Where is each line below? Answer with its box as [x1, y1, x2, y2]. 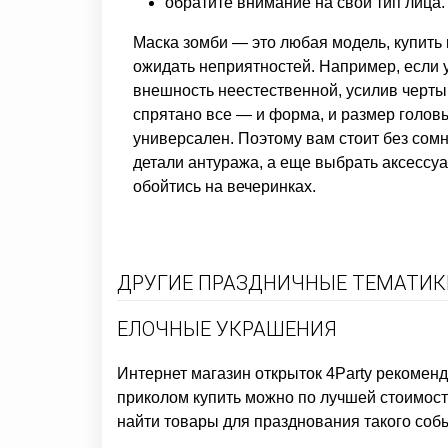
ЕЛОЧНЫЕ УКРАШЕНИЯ [117, 317, 337, 341]
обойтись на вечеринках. [133, 178, 316, 195]
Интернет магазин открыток [117, 365, 322, 382]
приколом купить [117, 389, 241, 406]
